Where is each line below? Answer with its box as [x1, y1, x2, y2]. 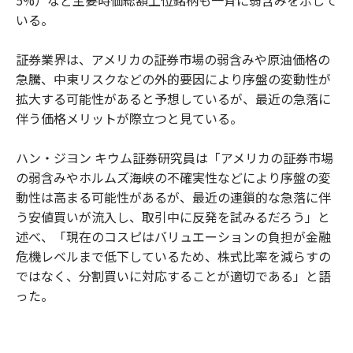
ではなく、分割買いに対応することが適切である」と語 [16, 266, 331, 285]
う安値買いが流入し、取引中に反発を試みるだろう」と [16, 206, 330, 226]
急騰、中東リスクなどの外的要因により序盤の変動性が [16, 69, 331, 88]
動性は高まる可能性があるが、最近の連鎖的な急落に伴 [16, 187, 331, 206]
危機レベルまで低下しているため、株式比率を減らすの [16, 246, 331, 266]
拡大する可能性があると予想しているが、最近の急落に [16, 88, 331, 108]
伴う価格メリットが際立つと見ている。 [16, 108, 243, 128]
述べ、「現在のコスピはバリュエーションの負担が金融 [16, 226, 331, 246]
